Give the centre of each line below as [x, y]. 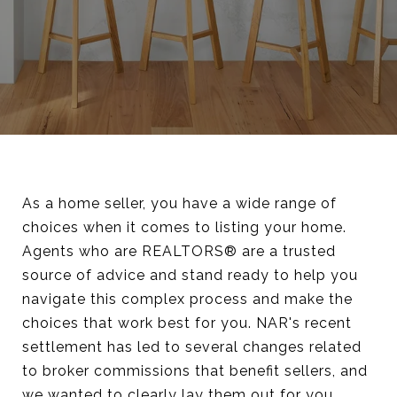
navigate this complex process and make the [187, 299]
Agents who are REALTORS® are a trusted [179, 251]
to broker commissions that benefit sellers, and [195, 371]
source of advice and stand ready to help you [190, 275]
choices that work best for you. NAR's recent [187, 323]
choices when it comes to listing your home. [184, 227]
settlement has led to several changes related [192, 347]
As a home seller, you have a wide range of [179, 203]
